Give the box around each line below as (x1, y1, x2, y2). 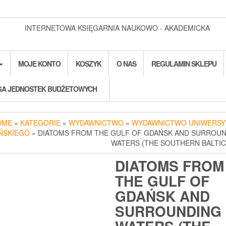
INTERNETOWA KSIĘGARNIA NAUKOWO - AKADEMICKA (25, 23, 210, 33)
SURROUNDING (115, 201, 221, 221)
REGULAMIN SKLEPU (151, 59, 216, 69)
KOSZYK (76, 59, 101, 69)
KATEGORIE (20, 118, 61, 128)
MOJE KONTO (18, 59, 61, 69)
